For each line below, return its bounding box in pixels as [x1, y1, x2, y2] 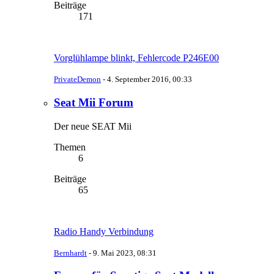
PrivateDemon [54, 75, 101, 84]
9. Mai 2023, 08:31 [93, 248, 157, 257]
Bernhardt [54, 248, 87, 257]
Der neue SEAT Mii [54, 120, 131, 131]
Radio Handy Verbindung [54, 226, 154, 237]
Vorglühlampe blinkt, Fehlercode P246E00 [54, 53, 219, 64]
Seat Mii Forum [54, 95, 133, 109]
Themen [54, 141, 86, 152]
